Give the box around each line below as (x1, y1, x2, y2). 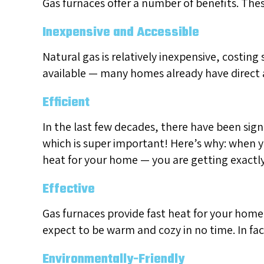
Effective (42, 179, 95, 200)
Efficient (42, 93, 90, 113)
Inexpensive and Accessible (42, 22, 199, 43)
